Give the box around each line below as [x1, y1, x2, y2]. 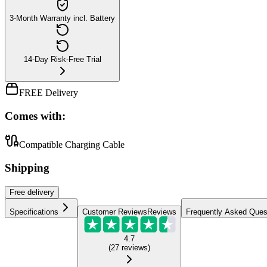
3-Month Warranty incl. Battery [10, 13, 115, 23]
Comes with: [5, 109, 66, 122]
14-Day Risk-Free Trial [23, 54, 101, 64]
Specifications [10, 207, 58, 216]
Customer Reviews [82, 207, 147, 216]
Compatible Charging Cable [19, 139, 125, 150]
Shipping [5, 162, 49, 175]
